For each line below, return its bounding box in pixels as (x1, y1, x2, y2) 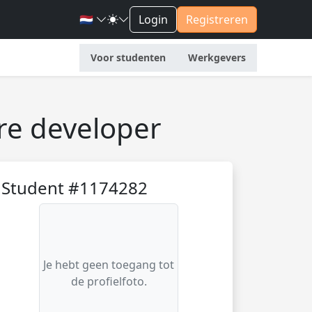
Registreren (185, 12, 248, 27)
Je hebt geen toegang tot (43, 257, 174, 272)
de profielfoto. (70, 274, 147, 289)
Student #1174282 (1, 176, 148, 199)
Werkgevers (187, 51, 246, 64)
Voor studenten (90, 51, 166, 64)
